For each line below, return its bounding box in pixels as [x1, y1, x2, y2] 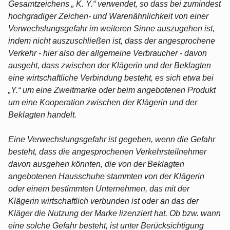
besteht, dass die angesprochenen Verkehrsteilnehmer [8, 147, 206, 156]
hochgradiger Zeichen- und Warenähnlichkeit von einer [8, 11, 208, 21]
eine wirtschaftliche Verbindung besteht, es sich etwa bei [8, 73, 214, 82]
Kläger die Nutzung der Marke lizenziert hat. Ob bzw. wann [8, 208, 221, 218]
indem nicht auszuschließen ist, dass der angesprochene [8, 36, 215, 45]
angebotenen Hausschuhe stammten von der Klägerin [8, 171, 204, 181]
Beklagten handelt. [8, 110, 76, 119]
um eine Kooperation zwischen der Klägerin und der [8, 98, 197, 107]
